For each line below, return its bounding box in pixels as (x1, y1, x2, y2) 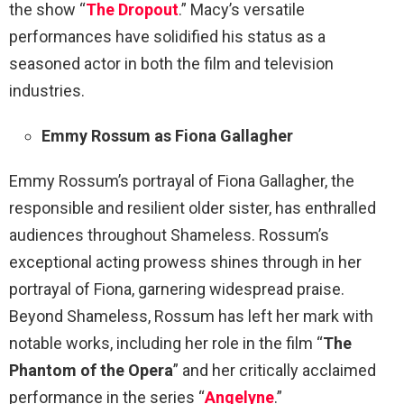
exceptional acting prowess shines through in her (9, 252, 362, 271)
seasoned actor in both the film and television (9, 53, 334, 73)
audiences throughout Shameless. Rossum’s (9, 225, 329, 244)
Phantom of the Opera (9, 360, 173, 380)
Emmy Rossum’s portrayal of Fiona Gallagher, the (9, 170, 354, 190)
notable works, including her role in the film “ (9, 333, 323, 353)
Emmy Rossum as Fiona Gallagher (41, 125, 293, 145)
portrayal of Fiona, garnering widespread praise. (9, 279, 344, 298)
